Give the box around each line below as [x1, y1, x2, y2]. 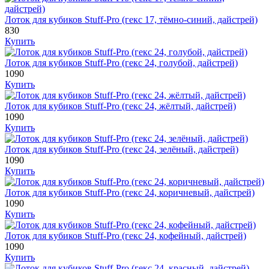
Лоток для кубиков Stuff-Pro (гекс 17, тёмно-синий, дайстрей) [5, 14, 258, 25]
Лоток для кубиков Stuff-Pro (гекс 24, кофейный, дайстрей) [5, 230, 246, 241]
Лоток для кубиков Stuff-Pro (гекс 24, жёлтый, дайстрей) [5, 100, 236, 111]
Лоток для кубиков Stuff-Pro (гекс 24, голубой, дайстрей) [5, 57, 238, 68]
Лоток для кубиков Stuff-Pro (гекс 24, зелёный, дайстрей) [5, 144, 238, 154]
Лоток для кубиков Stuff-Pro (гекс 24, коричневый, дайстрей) [5, 187, 255, 198]
